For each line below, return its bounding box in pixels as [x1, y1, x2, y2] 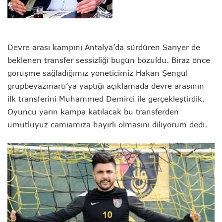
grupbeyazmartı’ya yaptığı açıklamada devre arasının [7, 81, 204, 90]
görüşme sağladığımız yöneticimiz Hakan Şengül [7, 68, 188, 77]
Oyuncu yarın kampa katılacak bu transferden [7, 107, 179, 116]
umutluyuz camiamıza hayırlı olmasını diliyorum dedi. [7, 120, 207, 129]
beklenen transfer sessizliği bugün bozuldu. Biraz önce [7, 55, 210, 64]
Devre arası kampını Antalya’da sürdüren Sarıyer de [7, 43, 200, 52]
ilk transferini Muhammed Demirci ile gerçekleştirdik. [7, 94, 205, 103]
